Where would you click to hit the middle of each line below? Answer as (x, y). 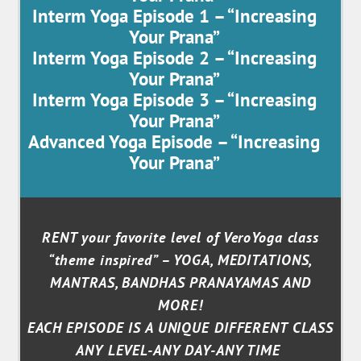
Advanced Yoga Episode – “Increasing (174, 142)
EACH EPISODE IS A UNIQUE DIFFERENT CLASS (180, 328)
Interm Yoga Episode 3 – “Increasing (174, 100)
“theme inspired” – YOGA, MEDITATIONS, (180, 260)
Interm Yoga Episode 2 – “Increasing (174, 58)
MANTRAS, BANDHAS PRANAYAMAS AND (180, 283)
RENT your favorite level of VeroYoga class (180, 238)
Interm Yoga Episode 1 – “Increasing (174, 16)
